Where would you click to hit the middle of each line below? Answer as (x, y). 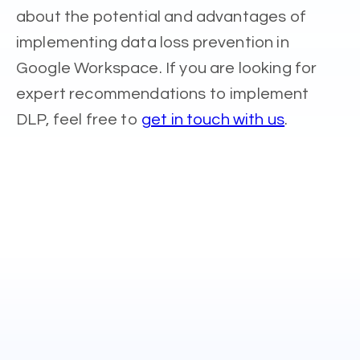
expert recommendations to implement (163, 94)
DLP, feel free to (79, 119)
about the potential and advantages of (161, 16)
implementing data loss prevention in (153, 42)
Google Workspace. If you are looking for (167, 68)
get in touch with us (213, 119)
